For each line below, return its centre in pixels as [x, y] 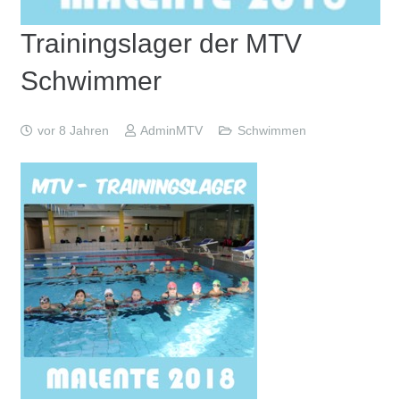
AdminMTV [172, 131]
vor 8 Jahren [73, 131]
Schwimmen [271, 131]
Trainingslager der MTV [161, 43]
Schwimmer [91, 80]
